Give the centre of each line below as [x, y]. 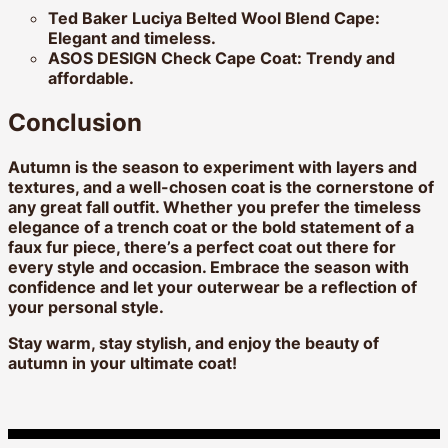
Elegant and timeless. [132, 38]
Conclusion [75, 123]
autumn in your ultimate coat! [122, 363]
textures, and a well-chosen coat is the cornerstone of [221, 187]
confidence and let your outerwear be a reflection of [212, 287]
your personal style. [86, 307]
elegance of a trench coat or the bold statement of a [211, 227]
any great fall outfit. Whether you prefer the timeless [214, 207]
